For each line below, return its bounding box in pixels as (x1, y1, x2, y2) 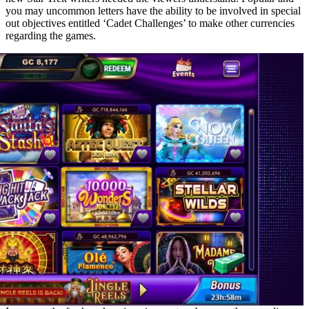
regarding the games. (6, 30, 96, 42)
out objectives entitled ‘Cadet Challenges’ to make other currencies (6, 17, 295, 30)
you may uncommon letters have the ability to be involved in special (6, 5, 301, 17)
